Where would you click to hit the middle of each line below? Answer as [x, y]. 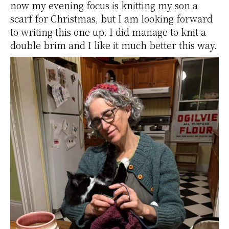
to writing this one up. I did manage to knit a [108, 31]
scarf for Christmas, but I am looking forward [111, 18]
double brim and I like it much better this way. [114, 45]
